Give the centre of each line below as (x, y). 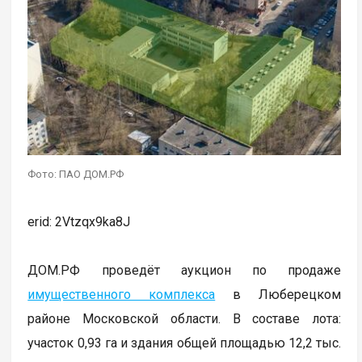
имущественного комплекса (122, 295)
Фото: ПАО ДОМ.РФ (76, 175)
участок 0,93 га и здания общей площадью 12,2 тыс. (185, 343)
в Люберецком (278, 295)
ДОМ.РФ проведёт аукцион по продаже (185, 271)
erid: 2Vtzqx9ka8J (79, 222)
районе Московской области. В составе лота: (185, 319)
